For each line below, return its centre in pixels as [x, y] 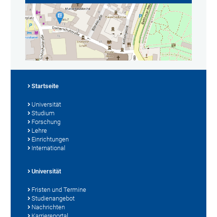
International [49, 148]
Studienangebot [53, 198]
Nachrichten [48, 207]
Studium [43, 113]
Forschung [46, 122]
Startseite [45, 86]
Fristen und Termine [59, 189]
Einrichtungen [50, 139]
